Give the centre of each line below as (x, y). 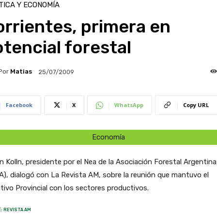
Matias (21, 72)
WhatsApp (129, 105)
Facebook (19, 105)
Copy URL (196, 105)
